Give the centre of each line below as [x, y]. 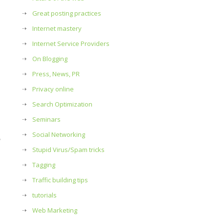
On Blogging [50, 59]
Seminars [46, 119]
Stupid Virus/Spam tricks [68, 150]
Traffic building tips [60, 180]
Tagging [44, 165]
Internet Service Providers [71, 44]
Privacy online [53, 89]
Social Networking [59, 134]
